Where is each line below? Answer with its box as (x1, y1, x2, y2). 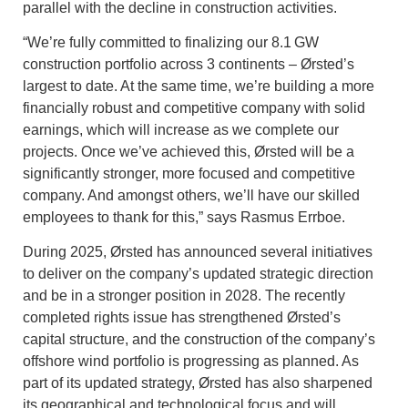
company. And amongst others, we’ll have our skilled (23, 187, 360, 203)
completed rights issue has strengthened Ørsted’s (23, 310, 341, 326)
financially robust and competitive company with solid (23, 99, 365, 116)
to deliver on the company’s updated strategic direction (23, 266, 373, 282)
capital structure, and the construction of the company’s (23, 331, 375, 348)
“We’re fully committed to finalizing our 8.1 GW (23, 34, 319, 50)
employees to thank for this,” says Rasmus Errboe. (23, 209, 351, 225)
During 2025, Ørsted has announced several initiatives (23, 244, 372, 260)
